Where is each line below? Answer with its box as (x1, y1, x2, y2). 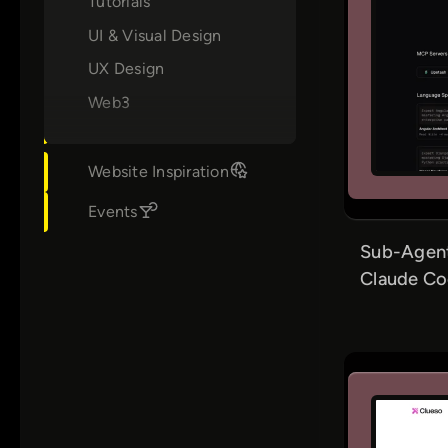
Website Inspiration (88, 161, 229, 181)
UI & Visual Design (88, 25, 222, 45)
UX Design (88, 59, 165, 79)
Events (88, 201, 138, 221)
